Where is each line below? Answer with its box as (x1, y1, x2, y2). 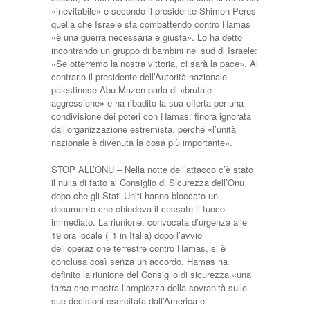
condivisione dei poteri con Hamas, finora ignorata (51, 109, 251, 122)
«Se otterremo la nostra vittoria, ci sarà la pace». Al (51, 57, 258, 70)
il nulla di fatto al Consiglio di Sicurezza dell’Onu (51, 176, 244, 189)
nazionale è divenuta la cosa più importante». (51, 136, 232, 149)
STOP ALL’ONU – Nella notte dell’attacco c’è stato (51, 163, 253, 176)
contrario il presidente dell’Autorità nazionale (51, 70, 227, 83)
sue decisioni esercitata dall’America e (51, 294, 205, 307)
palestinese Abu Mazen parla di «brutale (51, 83, 212, 96)
